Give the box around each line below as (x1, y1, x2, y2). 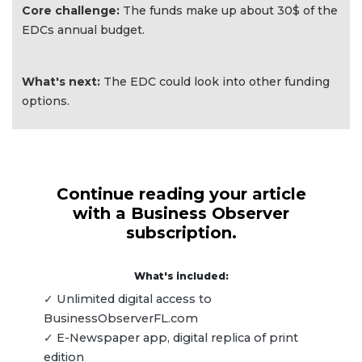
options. (22, 94, 76, 109)
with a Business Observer (73, 204, 289, 224)
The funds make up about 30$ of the (120, 2, 338, 18)
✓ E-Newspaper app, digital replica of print (44, 330, 298, 346)
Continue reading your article (56, 184, 306, 204)
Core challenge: (22, 2, 120, 18)
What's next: (22, 74, 103, 90)
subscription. (125, 223, 237, 243)
